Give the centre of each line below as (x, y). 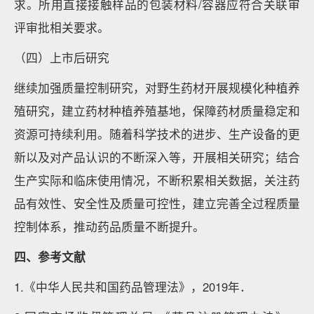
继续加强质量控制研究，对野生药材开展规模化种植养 (157, 88)
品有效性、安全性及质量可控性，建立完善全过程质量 (157, 203)
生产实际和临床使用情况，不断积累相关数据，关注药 (157, 180)
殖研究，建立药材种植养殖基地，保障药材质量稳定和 (157, 111)
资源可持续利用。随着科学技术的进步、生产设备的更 (157, 134)
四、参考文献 (50, 257)
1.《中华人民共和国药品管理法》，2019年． (133, 287)
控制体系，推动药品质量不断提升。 (109, 226)
